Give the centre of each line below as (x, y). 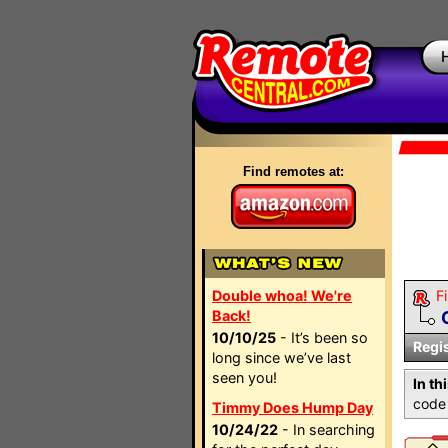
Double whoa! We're (282, 295)
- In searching (326, 429)
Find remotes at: (293, 171)
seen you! (244, 377)
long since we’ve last (281, 357)
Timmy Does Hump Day (292, 407)
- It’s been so (322, 337)
